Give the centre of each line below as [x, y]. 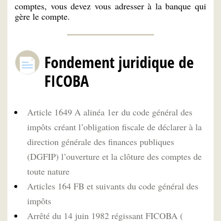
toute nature [48, 171]
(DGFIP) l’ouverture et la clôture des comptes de [114, 156]
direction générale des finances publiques [101, 141]
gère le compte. [42, 17]
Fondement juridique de [119, 62]
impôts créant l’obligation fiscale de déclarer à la [114, 127]
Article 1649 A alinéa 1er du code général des [110, 112]
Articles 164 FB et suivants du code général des [113, 186]
